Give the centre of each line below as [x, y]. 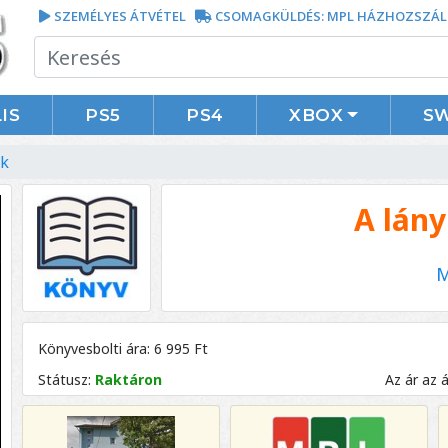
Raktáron [127, 379]
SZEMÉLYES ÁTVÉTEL [119, 16]
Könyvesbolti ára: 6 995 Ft [123, 348]
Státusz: [65, 379]
